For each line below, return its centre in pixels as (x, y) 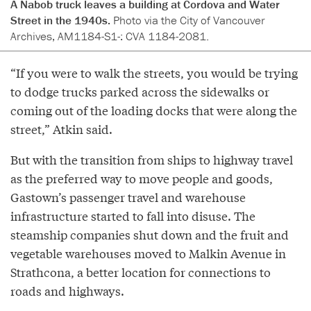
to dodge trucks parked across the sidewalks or (140, 91)
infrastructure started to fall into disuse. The (133, 215)
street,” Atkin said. (61, 128)
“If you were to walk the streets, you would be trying (154, 72)
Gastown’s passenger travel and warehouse (128, 196)
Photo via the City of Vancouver (189, 20)
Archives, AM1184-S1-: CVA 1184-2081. (110, 36)
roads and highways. (67, 290)
